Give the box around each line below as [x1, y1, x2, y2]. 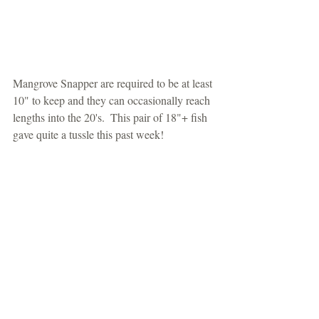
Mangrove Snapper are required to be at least [13, 75, 215, 90]
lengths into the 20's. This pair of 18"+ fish [13, 109, 210, 125]
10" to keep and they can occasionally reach [13, 92, 213, 108]
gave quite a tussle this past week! [13, 126, 164, 142]
